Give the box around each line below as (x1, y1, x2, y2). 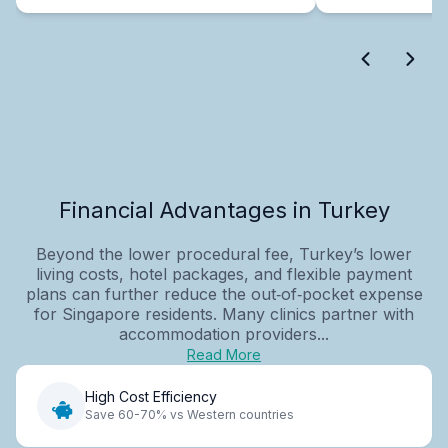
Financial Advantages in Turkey (58, 196, 390, 223)
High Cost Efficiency (85, 388, 217, 406)
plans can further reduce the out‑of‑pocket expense (25, 283, 423, 304)
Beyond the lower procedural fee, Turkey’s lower (36, 243, 412, 264)
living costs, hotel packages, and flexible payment (36, 263, 412, 284)
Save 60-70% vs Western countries (85, 407, 294, 423)
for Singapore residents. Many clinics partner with (34, 303, 414, 324)
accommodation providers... (119, 323, 329, 344)
